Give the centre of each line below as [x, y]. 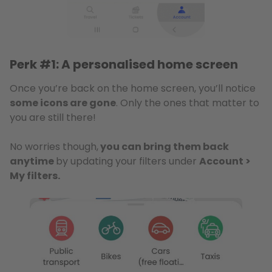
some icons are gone [63, 103]
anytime [33, 161]
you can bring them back [164, 147]
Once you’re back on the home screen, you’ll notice [133, 88]
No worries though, [54, 147]
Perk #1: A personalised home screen [124, 64]
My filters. [35, 176]
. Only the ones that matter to [188, 103]
